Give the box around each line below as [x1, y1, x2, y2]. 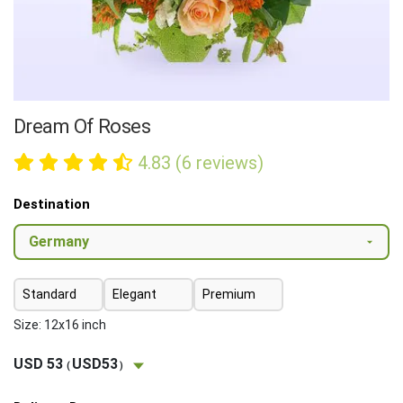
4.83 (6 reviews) [137, 151, 264, 174]
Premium [202, 286, 255, 301]
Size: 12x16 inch [13, 317, 106, 332]
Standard [22, 286, 76, 301]
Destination [13, 195, 90, 212]
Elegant [112, 286, 157, 301]
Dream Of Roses [13, 114, 151, 138]
